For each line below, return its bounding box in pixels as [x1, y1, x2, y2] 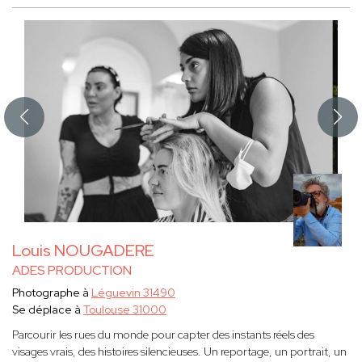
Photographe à [12, 285, 91, 301]
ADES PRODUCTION [12, 262, 132, 280]
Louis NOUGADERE [12, 240, 154, 262]
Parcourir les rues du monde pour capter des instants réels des [12, 327, 314, 343]
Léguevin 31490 [91, 285, 175, 301]
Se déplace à [12, 302, 83, 318]
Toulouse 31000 [83, 302, 166, 318]
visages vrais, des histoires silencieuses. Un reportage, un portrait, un [12, 344, 347, 360]
